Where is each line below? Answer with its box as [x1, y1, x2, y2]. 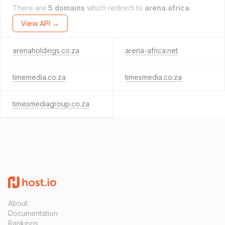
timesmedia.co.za [125, 73, 182, 81]
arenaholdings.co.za [13, 46, 79, 55]
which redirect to [85, 4, 145, 12]
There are [13, 4, 48, 12]
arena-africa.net [125, 46, 178, 55]
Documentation [8, 209, 58, 217]
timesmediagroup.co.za [13, 99, 89, 108]
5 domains [48, 4, 85, 12]
